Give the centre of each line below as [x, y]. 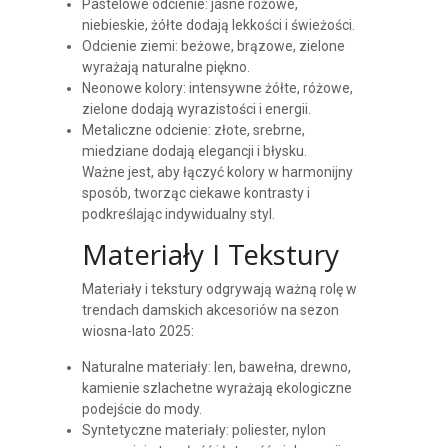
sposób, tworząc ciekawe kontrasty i [195, 192]
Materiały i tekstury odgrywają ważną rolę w [219, 288]
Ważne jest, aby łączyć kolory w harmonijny [217, 171]
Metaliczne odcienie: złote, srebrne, [193, 129]
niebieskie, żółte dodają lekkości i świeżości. [218, 24]
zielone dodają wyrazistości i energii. [196, 108]
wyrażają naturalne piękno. [165, 66]
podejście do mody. [141, 408]
